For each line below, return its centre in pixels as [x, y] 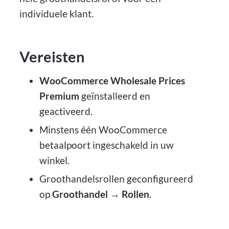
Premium [59, 96]
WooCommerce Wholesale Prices [112, 81]
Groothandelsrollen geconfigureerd [116, 178]
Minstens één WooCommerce [103, 130]
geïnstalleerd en [114, 96]
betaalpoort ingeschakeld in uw [106, 145]
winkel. [54, 161]
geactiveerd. [66, 111]
